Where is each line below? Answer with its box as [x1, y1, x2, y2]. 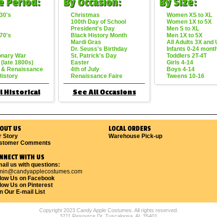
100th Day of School [71, 18, 126, 25]
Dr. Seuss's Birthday [71, 46, 127, 52]
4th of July [71, 66, 99, 73]
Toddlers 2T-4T [167, 52, 207, 59]
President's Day [71, 25, 115, 32]
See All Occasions [72, 88, 136, 97]
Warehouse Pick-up [108, 133, 162, 139]
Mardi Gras [71, 39, 101, 46]
